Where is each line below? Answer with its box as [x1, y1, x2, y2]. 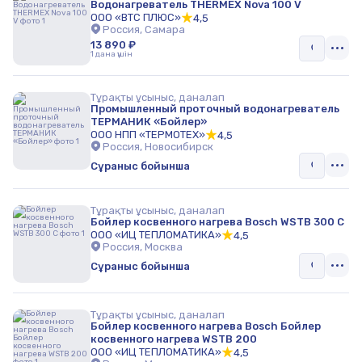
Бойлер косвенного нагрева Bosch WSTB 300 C [90, 216, 344, 228]
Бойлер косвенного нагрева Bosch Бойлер [90, 320, 321, 332]
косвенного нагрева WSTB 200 [90, 333, 257, 345]
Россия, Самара [103, 23, 185, 36]
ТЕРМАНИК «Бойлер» [90, 116, 207, 128]
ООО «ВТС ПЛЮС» [90, 11, 181, 23]
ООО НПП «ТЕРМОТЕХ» [90, 128, 205, 141]
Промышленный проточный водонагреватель [90, 103, 339, 115]
